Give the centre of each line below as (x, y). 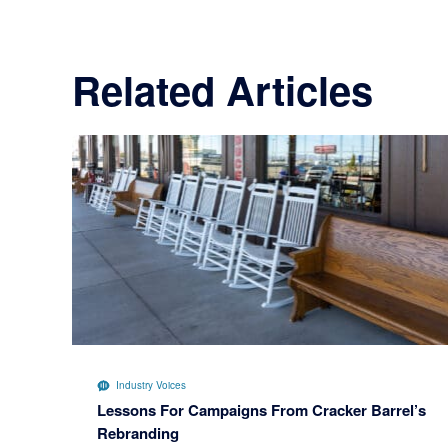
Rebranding (138, 433)
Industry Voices (151, 385)
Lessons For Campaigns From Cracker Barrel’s (261, 410)
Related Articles (222, 89)
